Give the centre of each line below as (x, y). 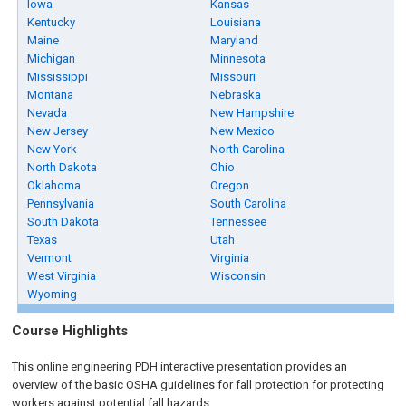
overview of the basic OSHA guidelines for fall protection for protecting (198, 385)
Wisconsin (238, 276)
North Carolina (248, 149)
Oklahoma (54, 185)
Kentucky (52, 22)
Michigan (52, 58)
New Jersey (58, 131)
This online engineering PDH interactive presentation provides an (180, 367)
